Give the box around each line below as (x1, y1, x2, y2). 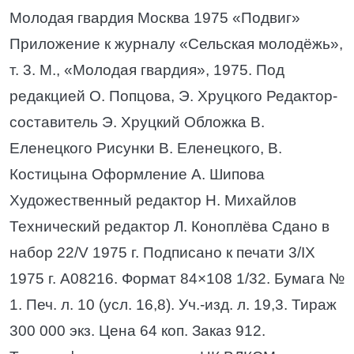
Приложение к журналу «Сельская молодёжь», (9, 36, 343, 52)
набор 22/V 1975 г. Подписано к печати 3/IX (9, 244, 315, 261)
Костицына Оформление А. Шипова (9, 166, 265, 183)
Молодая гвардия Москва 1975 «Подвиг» (9, 9, 300, 26)
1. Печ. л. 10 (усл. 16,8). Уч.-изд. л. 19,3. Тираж (9, 296, 337, 313)
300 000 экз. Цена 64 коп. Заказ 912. (9, 322, 265, 339)
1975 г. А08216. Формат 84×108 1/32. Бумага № (9, 270, 345, 287)
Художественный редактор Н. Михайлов (9, 192, 296, 209)
